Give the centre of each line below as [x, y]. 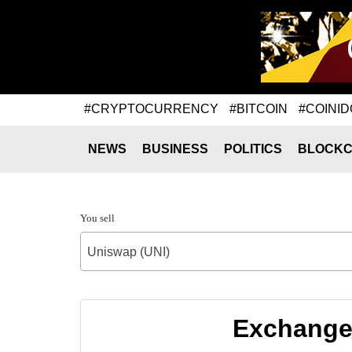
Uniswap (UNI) [128, 252]
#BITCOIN [258, 108]
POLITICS [253, 149]
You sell [97, 218]
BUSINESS [175, 149]
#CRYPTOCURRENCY [151, 108]
